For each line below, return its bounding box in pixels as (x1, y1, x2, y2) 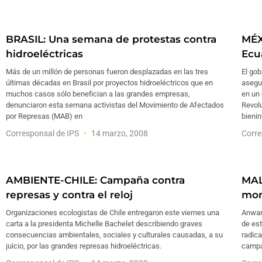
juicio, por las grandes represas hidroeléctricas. (6, 242, 161, 250)
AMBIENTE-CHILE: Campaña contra (6, 174, 185, 186)
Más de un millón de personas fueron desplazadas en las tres (6, 67, 208, 76)
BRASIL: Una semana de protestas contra (6, 33, 216, 45)
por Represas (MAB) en (6, 112, 82, 120)
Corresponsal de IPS (6, 129, 81, 138)
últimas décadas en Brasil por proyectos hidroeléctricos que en (6, 78, 213, 87)
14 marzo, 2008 (89, 129, 148, 138)
